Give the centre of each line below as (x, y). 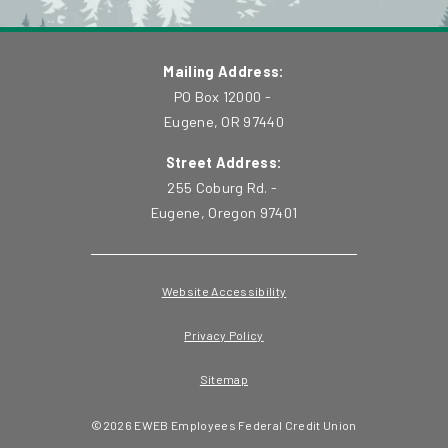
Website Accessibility (224, 291)
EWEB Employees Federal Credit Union (244, 425)
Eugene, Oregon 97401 (224, 213)
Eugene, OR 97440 (224, 122)
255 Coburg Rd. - (224, 188)
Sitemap (224, 378)
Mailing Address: (224, 72)
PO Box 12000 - (224, 97)
